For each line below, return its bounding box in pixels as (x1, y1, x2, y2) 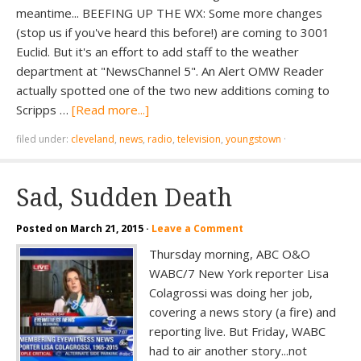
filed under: (16, 132, 71, 146)
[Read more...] (72, 102, 149, 118)
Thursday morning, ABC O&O (149, 246, 310, 262)
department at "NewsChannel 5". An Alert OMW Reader (16, 63, 324, 79)
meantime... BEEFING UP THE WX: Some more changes (16, 5, 322, 21)
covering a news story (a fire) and (149, 304, 336, 320)
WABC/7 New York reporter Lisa (149, 265, 329, 281)
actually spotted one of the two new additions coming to (16, 82, 330, 98)
